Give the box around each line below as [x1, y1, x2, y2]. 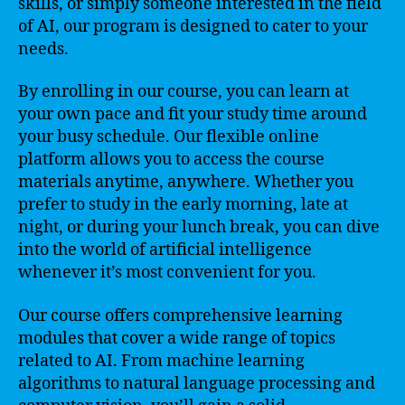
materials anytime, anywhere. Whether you [18, 172, 353, 193]
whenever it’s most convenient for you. [18, 262, 316, 283]
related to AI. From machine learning [18, 350, 305, 372]
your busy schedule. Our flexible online [18, 127, 319, 147]
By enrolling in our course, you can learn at [18, 81, 349, 102]
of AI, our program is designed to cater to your [18, 15, 368, 37]
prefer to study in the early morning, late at [18, 194, 348, 215]
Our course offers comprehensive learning [18, 305, 343, 326]
